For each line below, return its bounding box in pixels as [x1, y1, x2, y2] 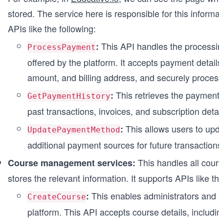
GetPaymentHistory [27, 91, 110, 101]
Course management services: [8, 156, 135, 169]
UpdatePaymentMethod [27, 125, 120, 134]
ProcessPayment [27, 43, 96, 52]
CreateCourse [27, 192, 86, 201]
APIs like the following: [8, 22, 96, 35]
